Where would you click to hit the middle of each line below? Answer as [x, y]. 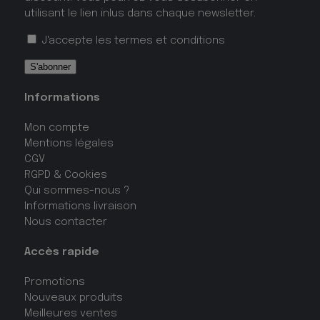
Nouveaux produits [73, 298]
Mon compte [56, 127]
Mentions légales [69, 143]
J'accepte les [76, 41]
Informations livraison [80, 206]
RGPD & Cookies [65, 175]
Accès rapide [61, 252]
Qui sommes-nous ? [76, 190]
